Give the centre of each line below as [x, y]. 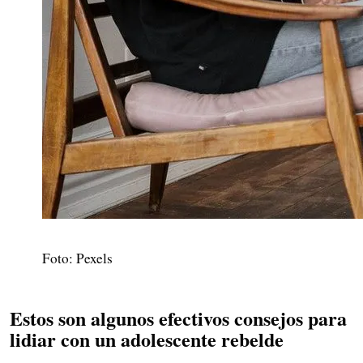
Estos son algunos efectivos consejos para [178, 318]
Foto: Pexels [77, 258]
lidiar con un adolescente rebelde [147, 339]
